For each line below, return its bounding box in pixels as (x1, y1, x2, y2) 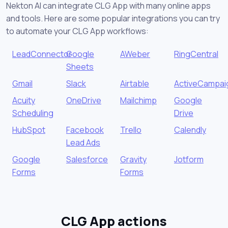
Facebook (66, 124, 104, 135)
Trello (120, 124, 141, 135)
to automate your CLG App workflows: (6, 25, 149, 37)
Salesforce (66, 153, 108, 165)
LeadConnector (12, 48, 72, 60)
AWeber (120, 48, 150, 60)
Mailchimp (120, 94, 157, 106)
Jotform (174, 153, 204, 165)
